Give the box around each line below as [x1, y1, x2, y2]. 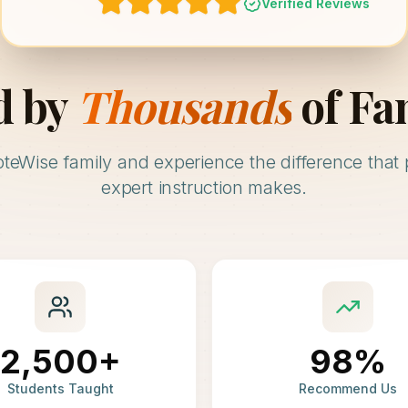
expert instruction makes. [100, 177, 307, 199]
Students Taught [6, 381, 114, 396]
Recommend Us [299, 381, 397, 396]
